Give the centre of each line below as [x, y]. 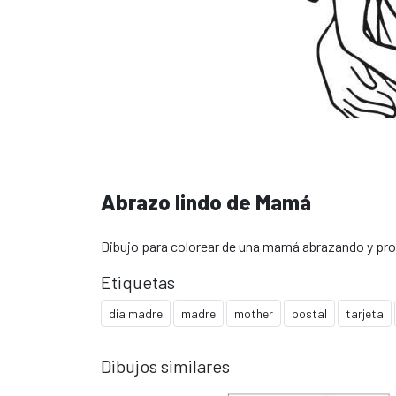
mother [254, 313]
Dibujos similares [165, 366]
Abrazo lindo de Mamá [206, 202]
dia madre [136, 313]
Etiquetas [138, 282]
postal [309, 313]
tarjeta [365, 313]
